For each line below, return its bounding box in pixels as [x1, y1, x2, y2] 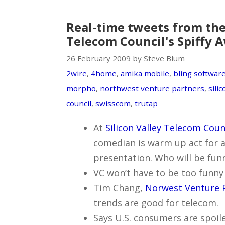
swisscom [95, 98, 131, 108]
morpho [66, 83, 96, 93]
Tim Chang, [93, 181, 145, 194]
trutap [135, 98, 158, 108]
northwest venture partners [100, 83, 204, 93]
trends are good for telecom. [93, 196, 218, 209]
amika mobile [121, 68, 169, 78]
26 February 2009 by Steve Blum [66, 53, 185, 63]
